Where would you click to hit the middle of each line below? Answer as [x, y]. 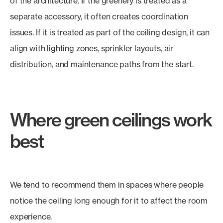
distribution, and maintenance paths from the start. [102, 64]
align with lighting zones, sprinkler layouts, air [92, 48]
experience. [31, 217]
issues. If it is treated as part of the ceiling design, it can [110, 32]
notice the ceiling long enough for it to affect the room [109, 201]
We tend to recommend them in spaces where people [107, 185]
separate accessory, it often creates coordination [99, 16]
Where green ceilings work [111, 120]
